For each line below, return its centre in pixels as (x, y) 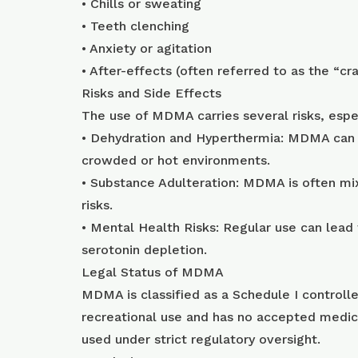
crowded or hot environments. (176, 160)
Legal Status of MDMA (153, 272)
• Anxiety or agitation (147, 48)
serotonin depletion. (144, 250)
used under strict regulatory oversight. (201, 339)
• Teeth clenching (135, 26)
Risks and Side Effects (151, 93)
